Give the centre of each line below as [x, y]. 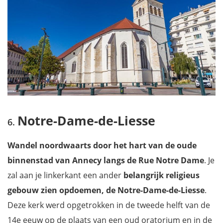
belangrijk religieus [162, 175]
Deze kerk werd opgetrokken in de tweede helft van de [109, 205]
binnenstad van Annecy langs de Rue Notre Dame [106, 160]
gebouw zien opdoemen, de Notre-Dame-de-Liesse [106, 190]
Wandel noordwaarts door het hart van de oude [102, 145]
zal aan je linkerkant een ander [65, 175]
